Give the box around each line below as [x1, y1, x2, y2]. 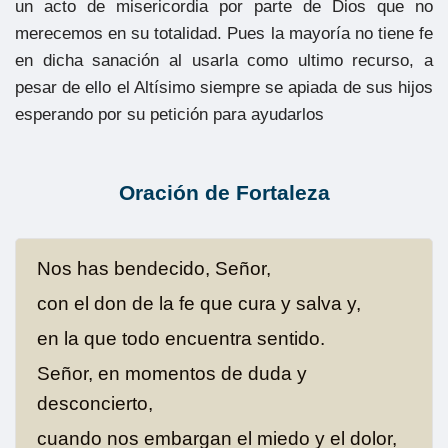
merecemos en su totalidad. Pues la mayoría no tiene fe [15, 23, 433, 43]
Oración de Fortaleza [118, 180, 330, 205]
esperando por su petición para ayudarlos [15, 104, 324, 124]
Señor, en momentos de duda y [36, 362, 307, 384]
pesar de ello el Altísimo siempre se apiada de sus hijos [15, 77, 433, 97]
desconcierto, [36, 392, 153, 414]
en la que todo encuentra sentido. [36, 327, 325, 349]
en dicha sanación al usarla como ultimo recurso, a [15, 50, 433, 70]
